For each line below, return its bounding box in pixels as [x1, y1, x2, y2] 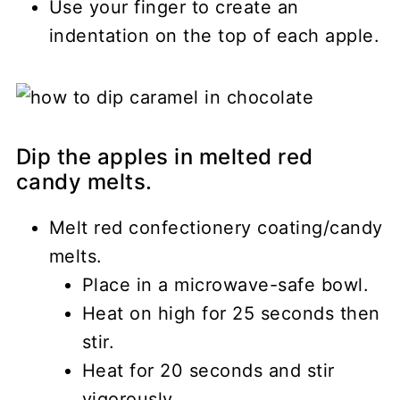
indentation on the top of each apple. [48, 24, 380, 46]
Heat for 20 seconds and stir [81, 359, 335, 381]
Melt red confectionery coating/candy [48, 216, 383, 238]
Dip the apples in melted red [15, 143, 313, 170]
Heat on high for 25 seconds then [81, 302, 380, 324]
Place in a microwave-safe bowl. [81, 273, 370, 296]
